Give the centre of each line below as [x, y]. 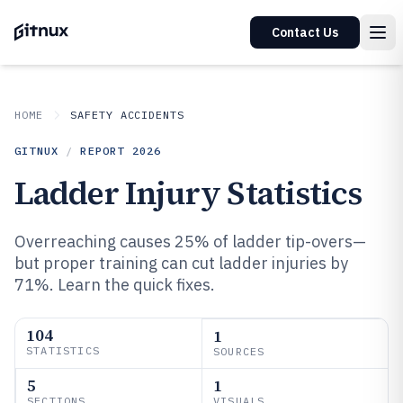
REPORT [106, 151]
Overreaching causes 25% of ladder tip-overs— [190, 242]
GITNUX [37, 151]
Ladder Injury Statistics [188, 193]
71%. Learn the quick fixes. [115, 285]
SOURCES [239, 351]
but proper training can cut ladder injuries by [181, 263]
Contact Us [305, 32]
